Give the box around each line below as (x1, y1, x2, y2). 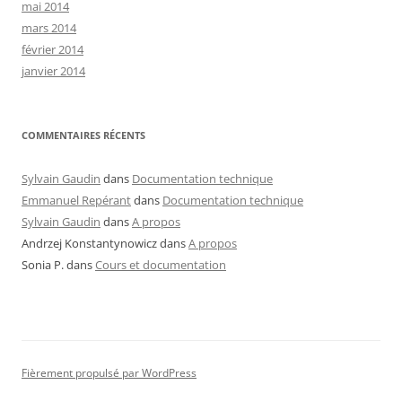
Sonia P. (22, 257, 64, 274)
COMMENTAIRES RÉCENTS (22, 128, 145, 143)
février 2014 (22, 41, 83, 58)
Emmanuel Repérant (22, 192, 131, 209)
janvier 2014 (22, 63, 85, 80)
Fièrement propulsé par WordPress (22, 365, 197, 381)
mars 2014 (22, 20, 76, 37)
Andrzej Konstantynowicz (22, 235, 157, 252)
